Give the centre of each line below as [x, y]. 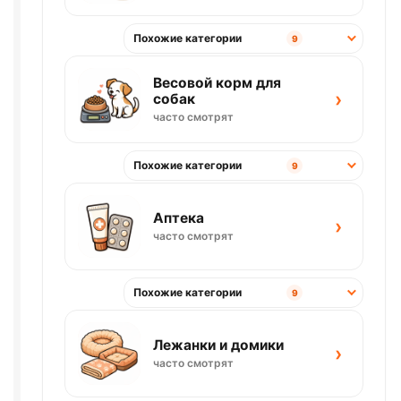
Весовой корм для [217, 82]
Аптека [179, 218]
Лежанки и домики [218, 345]
